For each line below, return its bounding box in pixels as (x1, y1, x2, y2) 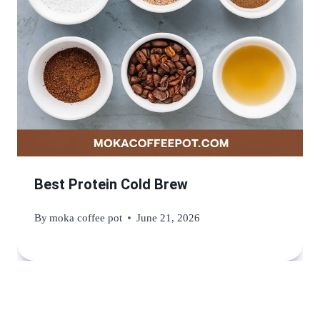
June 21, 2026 (136, 211, 201, 224)
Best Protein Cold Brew (34, 175, 188, 193)
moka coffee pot (49, 211, 123, 224)
